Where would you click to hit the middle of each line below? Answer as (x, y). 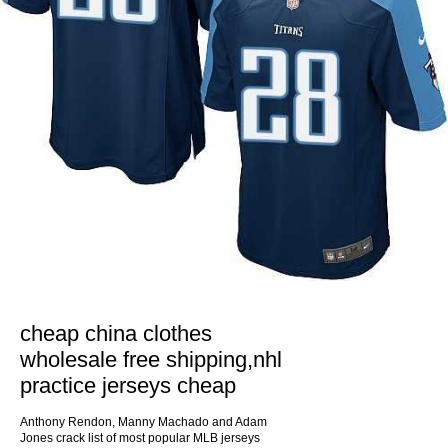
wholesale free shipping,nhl (151, 359)
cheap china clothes (116, 333)
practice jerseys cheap (128, 385)
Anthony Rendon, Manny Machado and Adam (143, 422)
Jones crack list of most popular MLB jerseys (140, 438)
